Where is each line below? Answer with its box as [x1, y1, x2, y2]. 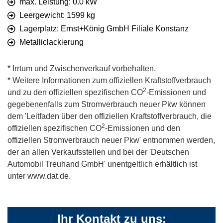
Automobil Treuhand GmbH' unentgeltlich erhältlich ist [7, 160, 197, 169]
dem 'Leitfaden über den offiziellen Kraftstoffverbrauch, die [7, 112, 212, 121]
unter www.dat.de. [7, 172, 71, 181]
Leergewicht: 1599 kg [19, 11, 95, 20]
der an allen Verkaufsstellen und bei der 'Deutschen [7, 148, 189, 157]
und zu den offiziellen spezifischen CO [7, 88, 143, 97]
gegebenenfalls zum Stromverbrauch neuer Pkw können [7, 100, 206, 109]
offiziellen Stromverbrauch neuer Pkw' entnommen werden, [7, 136, 215, 145]
